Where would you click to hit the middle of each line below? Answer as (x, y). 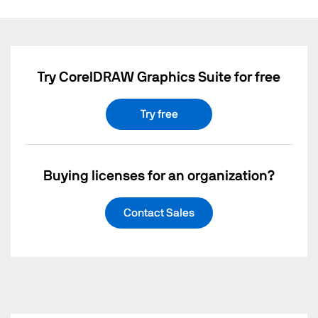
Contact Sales (159, 213)
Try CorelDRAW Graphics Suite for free (159, 78)
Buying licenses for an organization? (159, 176)
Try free (159, 115)
